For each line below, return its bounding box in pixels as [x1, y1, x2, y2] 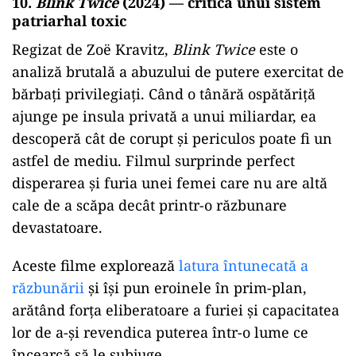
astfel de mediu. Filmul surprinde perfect [12, 151, 295, 171]
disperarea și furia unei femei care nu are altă [12, 173, 327, 193]
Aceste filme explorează [12, 256, 179, 276]
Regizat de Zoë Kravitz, [12, 40, 172, 60]
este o [255, 40, 298, 60]
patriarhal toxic [12, 11, 126, 31]
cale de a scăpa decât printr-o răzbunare [12, 195, 287, 215]
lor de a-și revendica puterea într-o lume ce [12, 323, 308, 342]
